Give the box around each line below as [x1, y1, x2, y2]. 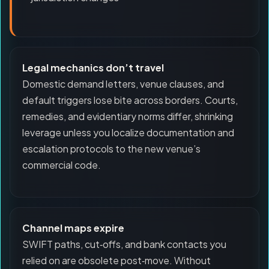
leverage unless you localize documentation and [22, 126, 234, 139]
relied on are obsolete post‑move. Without [22, 254, 211, 267]
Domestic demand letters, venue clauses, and [22, 77, 224, 90]
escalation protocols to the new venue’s [22, 142, 201, 155]
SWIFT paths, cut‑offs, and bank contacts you [22, 238, 226, 250]
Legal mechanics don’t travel [22, 61, 164, 74]
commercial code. [22, 159, 101, 171]
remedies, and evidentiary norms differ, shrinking [22, 110, 233, 122]
